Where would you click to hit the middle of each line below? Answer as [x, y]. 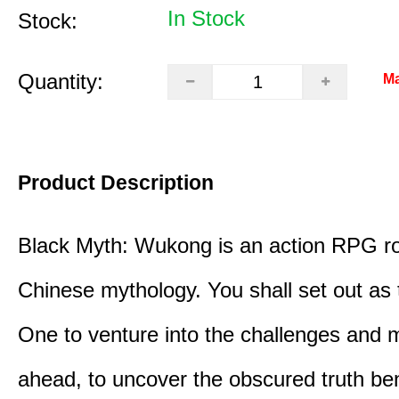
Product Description [116, 183]
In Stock [206, 18]
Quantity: [61, 81]
